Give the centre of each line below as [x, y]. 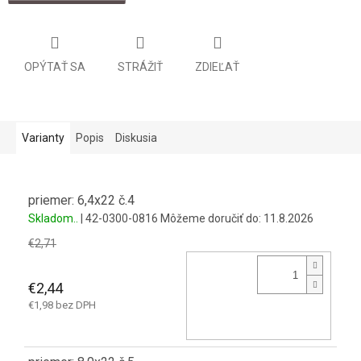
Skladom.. [54, 218]
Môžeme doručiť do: [211, 218]
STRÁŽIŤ [140, 66]
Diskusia [136, 137]
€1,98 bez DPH [62, 305]
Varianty [43, 137]
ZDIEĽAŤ [217, 66]
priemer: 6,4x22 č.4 [81, 200]
